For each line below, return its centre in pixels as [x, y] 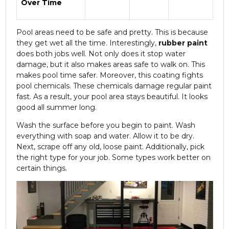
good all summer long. [56, 108]
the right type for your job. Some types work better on [113, 158]
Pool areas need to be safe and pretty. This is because [112, 32]
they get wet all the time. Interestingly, [87, 43]
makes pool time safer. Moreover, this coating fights [109, 75]
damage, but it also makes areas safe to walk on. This [110, 65]
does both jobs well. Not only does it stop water [101, 54]
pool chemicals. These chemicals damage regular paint [114, 86]
